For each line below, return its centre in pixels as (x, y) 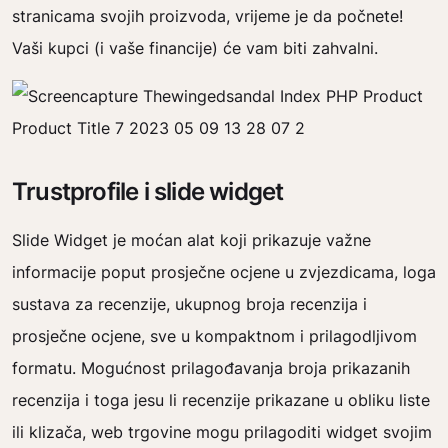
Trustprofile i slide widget (148, 191)
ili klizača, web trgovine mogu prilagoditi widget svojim (222, 432)
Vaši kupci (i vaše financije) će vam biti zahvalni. (195, 48)
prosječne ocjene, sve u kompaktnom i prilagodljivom (214, 336)
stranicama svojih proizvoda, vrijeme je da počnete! (207, 16)
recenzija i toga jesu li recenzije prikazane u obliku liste (221, 400)
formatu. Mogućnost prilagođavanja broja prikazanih (211, 368)
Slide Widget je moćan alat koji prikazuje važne (191, 240)
